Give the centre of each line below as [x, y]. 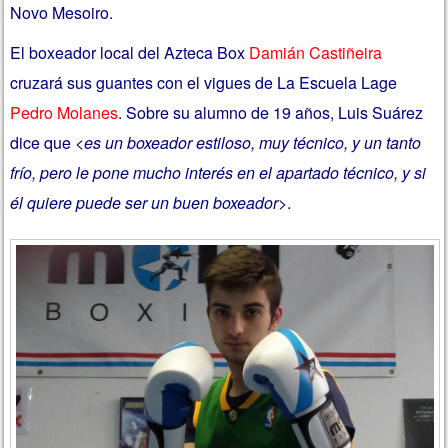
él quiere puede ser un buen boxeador [144, 202]
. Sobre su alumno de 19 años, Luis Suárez [271, 112]
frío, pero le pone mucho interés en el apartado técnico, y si [218, 172]
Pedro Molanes [64, 112]
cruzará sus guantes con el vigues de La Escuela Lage [204, 82]
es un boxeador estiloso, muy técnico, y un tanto [253, 142]
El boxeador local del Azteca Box [130, 52]
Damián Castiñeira [316, 52]
